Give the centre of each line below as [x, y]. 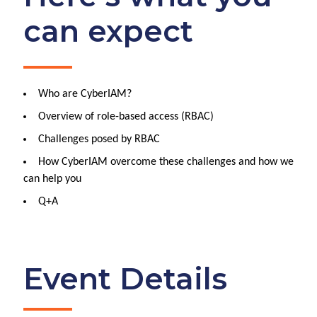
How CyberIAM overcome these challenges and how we [166, 162]
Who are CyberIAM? [85, 94]
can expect [108, 31]
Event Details [125, 279]
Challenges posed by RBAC [99, 140]
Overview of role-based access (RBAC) [126, 117]
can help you [52, 179]
